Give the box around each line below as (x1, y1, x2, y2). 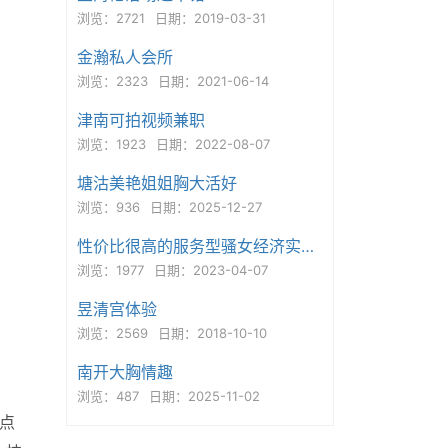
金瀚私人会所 (76, 47, 173, 67)
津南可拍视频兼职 (76, 110, 205, 130)
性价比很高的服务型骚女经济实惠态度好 (300, 236, 314, 256)
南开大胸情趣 (76, 362, 173, 382)
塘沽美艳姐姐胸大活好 (76, 173, 237, 193)
